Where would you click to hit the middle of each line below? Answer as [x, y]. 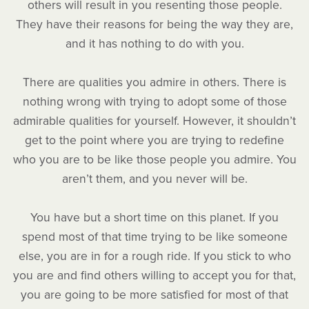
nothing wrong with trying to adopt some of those [154, 102]
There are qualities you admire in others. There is [154, 83]
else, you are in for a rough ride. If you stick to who [154, 257]
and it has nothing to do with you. [154, 44]
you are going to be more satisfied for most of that [154, 295]
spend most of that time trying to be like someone [154, 237]
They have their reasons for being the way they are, [154, 25]
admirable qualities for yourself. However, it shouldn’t [154, 121]
